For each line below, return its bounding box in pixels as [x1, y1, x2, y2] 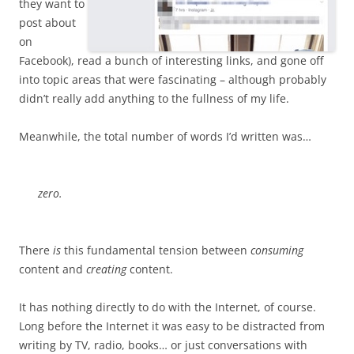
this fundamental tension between [61, 243, 250, 258]
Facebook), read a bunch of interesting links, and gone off [19, 53, 323, 68]
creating [86, 262, 126, 277]
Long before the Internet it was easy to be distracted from [19, 318, 325, 333]
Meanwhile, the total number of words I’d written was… [19, 129, 311, 144]
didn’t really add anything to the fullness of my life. [19, 91, 289, 106]
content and [19, 262, 86, 277]
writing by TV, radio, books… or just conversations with [19, 337, 307, 352]
